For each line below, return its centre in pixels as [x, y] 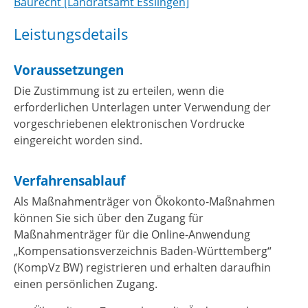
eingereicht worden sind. [78, 140]
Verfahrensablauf [69, 180]
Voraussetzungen [69, 70]
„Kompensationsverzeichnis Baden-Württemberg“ [143, 251]
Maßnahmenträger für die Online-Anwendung [132, 234]
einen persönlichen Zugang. [86, 284]
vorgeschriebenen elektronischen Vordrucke [129, 123]
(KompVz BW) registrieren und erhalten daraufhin [142, 267]
